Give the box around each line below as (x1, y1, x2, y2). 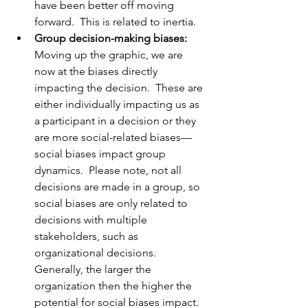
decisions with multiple (34, 213, 150, 227)
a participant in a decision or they (34, 114, 199, 128)
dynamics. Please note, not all (34, 164, 184, 177)
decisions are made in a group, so (34, 180, 203, 194)
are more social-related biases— (34, 131, 192, 144)
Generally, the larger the (34, 263, 154, 276)
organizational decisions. (34, 246, 162, 260)
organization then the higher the (34, 279, 195, 293)
